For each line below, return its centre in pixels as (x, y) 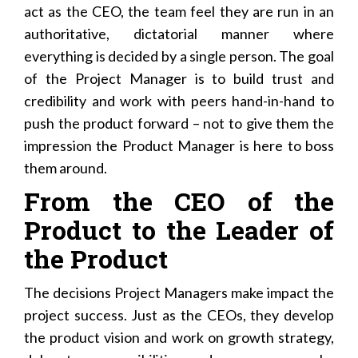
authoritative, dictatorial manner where (179, 33)
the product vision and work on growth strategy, (179, 337)
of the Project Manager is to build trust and (179, 78)
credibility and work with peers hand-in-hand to (179, 100)
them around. (66, 167)
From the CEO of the (179, 201)
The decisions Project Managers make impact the (179, 292)
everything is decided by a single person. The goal (179, 56)
